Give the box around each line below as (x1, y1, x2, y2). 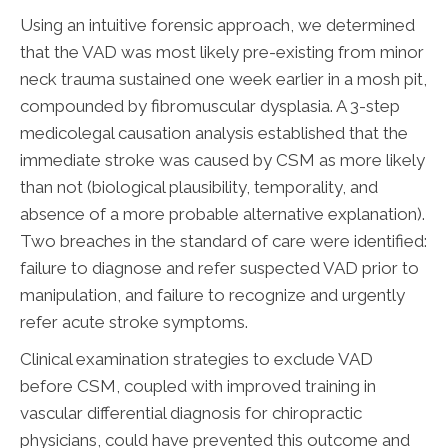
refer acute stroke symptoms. (20, 312, 248, 333)
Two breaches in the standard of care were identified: (20, 231, 427, 252)
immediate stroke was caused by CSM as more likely (20, 150, 425, 171)
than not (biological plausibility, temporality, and (20, 177, 378, 198)
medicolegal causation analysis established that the (20, 123, 408, 144)
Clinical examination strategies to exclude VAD (20, 349, 373, 370)
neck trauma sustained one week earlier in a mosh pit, (20, 69, 427, 90)
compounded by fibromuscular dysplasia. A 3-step (20, 96, 400, 117)
